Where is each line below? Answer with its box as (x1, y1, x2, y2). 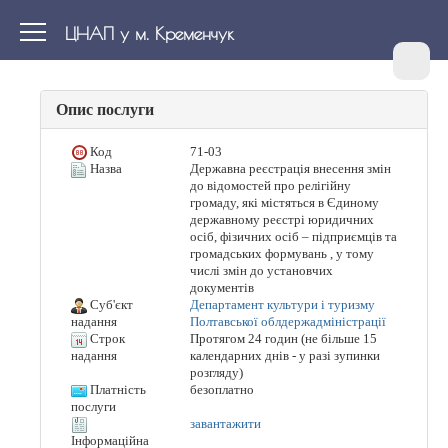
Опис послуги (56, 100, 154, 118)
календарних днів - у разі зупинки (189, 348, 380, 363)
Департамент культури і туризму (189, 297, 375, 312)
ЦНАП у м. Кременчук (65, 23, 234, 44)
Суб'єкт (87, 297, 133, 312)
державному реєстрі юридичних (189, 212, 374, 227)
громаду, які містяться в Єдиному (189, 195, 379, 210)
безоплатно (189, 382, 254, 397)
